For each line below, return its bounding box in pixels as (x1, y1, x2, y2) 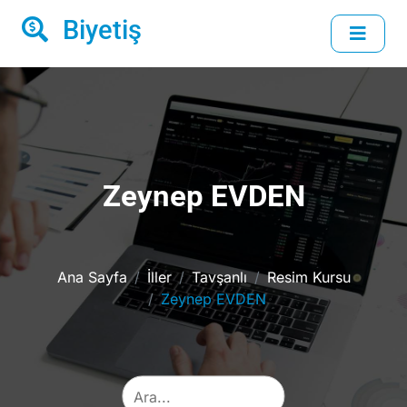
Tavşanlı (191, 268, 247, 286)
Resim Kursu (266, 268, 351, 286)
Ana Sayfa (56, 268, 127, 286)
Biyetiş (63, 15, 142, 45)
